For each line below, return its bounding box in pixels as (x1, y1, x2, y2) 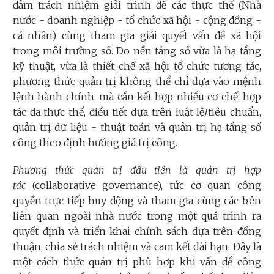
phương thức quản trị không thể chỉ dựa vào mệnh (13, 75, 261, 87)
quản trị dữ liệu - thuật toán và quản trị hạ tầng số (13, 120, 261, 133)
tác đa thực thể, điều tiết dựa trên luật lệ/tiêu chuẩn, (13, 105, 261, 118)
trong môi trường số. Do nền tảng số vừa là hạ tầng (13, 44, 261, 57)
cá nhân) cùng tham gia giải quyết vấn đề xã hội (13, 29, 261, 42)
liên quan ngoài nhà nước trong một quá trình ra (13, 209, 261, 222)
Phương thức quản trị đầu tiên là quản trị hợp (13, 163, 261, 176)
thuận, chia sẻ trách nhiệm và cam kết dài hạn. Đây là (13, 240, 261, 253)
